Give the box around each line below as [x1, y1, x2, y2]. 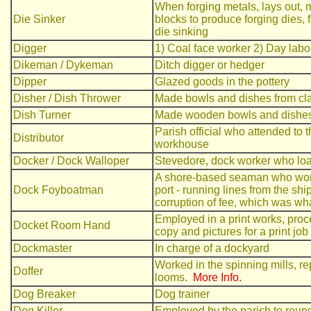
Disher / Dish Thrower [13, 92, 121, 104]
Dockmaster [13, 242, 72, 254]
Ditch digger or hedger [155, 59, 264, 71]
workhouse [155, 138, 209, 150]
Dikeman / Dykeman [13, 59, 113, 71]
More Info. [193, 271, 242, 283]
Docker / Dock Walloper [13, 155, 129, 167]
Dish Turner [13, 109, 71, 121]
